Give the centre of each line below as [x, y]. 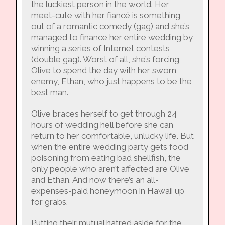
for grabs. [49, 202]
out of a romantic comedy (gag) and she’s [110, 26]
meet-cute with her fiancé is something [105, 15]
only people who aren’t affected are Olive [110, 168]
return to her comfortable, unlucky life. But [112, 135]
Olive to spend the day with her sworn [103, 70]
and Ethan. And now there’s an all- [95, 180]
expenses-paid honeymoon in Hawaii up [107, 191]
